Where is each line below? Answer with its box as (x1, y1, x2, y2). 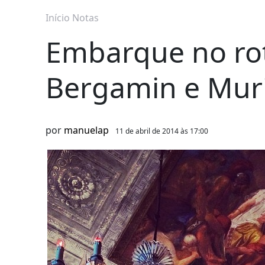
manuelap (64, 124, 109, 137)
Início (46, 11, 70, 25)
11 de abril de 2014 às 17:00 (115, 126, 208, 137)
